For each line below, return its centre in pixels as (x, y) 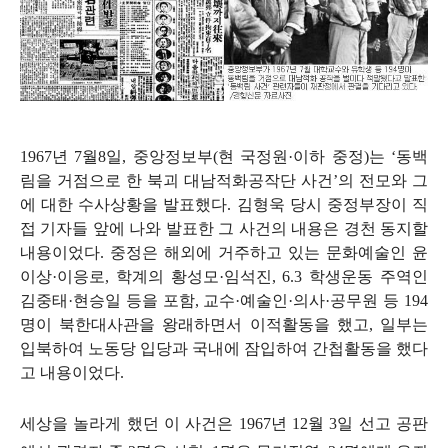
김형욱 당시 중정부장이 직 (332, 204)
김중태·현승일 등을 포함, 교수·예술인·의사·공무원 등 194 (224, 300)
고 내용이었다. (74, 372)
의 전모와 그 (383, 180)
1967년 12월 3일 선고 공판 (333, 423)
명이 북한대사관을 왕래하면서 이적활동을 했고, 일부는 (224, 324)
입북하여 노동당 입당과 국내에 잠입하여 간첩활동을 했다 (224, 348)
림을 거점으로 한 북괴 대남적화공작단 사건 (176, 180)
